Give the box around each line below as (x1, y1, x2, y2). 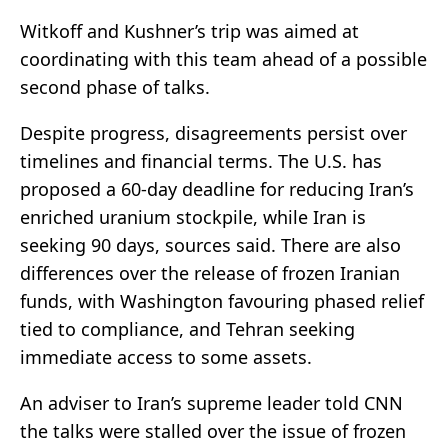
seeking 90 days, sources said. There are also (20, 233, 401, 258)
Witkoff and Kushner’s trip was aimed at (20, 19, 359, 44)
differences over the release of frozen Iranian (20, 261, 400, 286)
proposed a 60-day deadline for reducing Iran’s (20, 177, 414, 202)
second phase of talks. (20, 75, 210, 100)
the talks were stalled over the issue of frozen (20, 419, 406, 444)
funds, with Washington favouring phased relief (20, 289, 424, 314)
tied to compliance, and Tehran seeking (20, 317, 355, 342)
